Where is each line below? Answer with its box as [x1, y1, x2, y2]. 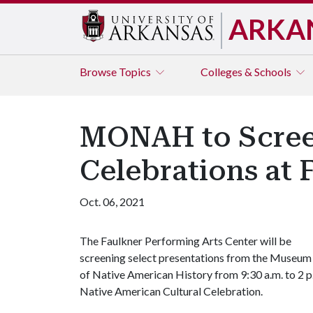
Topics [119, 65, 153, 78]
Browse [80, 65, 119, 78]
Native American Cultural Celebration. [80, 284, 263, 298]
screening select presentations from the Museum [80, 251, 312, 264]
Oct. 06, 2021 [80, 195, 145, 208]
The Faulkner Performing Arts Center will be [80, 234, 291, 247]
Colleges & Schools [201, 65, 293, 78]
